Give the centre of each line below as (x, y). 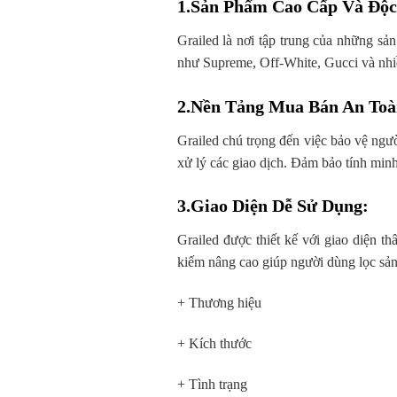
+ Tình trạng (212, 384)
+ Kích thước (214, 344)
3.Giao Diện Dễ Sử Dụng (269, 206)
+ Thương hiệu (219, 303)
